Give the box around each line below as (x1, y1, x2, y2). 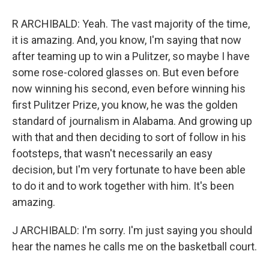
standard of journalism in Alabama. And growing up (12, 115, 252, 127)
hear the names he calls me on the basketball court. (12, 240, 257, 253)
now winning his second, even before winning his (12, 82, 246, 95)
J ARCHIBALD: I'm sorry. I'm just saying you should (12, 224, 252, 237)
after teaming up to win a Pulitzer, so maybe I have (12, 50, 250, 62)
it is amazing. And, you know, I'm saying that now (12, 34, 241, 46)
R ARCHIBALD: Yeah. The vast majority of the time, (12, 17, 250, 30)
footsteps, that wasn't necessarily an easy (12, 147, 213, 160)
